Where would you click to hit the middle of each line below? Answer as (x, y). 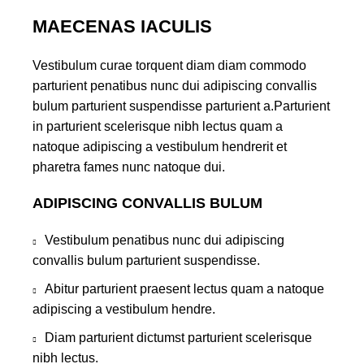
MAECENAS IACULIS (122, 27)
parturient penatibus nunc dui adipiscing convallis (175, 86)
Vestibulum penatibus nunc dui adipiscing (165, 240)
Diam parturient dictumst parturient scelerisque (178, 338)
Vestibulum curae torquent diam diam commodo (169, 66)
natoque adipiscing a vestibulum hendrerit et (160, 147)
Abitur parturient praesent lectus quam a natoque (184, 289)
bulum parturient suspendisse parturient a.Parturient (181, 106)
